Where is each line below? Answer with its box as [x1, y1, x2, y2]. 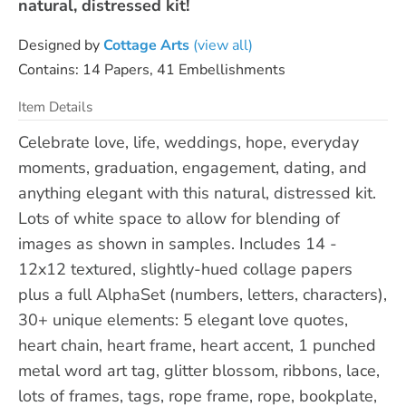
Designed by [18, 34, 103, 55]
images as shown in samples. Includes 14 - [18, 232, 337, 255]
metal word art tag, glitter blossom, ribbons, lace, [18, 359, 380, 382]
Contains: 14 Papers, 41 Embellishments [18, 59, 285, 80]
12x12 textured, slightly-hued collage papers [18, 257, 353, 280]
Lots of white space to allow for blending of [18, 207, 340, 229]
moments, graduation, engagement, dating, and [18, 156, 367, 179]
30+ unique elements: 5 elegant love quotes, [18, 308, 348, 331]
